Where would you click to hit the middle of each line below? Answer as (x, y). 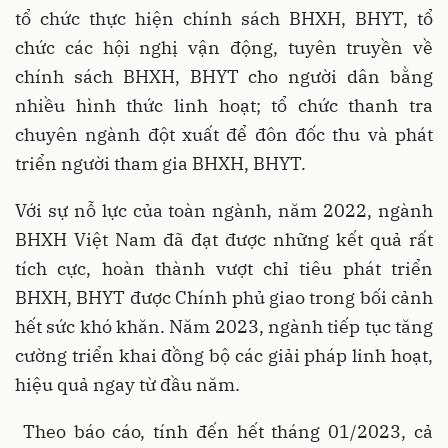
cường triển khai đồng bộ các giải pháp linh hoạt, (224, 356)
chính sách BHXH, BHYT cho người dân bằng (224, 77)
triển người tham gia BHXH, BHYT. (160, 164)
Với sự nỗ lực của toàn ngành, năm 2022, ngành (224, 211)
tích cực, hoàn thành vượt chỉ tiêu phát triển (224, 269)
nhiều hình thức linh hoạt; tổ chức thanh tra (224, 106)
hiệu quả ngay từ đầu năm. (127, 385)
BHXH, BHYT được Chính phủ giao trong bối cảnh (224, 298)
